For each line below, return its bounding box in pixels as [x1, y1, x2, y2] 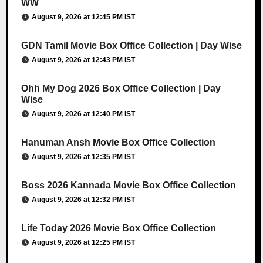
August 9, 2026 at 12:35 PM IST [31, 152, 135, 161]
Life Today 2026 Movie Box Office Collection [21, 222, 216, 233]
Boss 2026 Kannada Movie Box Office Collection [21, 180, 236, 190]
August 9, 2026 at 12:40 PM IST [31, 109, 135, 118]
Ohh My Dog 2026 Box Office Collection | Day [21, 83, 221, 93]
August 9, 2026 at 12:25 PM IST [31, 238, 135, 247]
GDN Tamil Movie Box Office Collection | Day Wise [21, 40, 242, 50]
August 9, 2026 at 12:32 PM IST [31, 195, 135, 204]
